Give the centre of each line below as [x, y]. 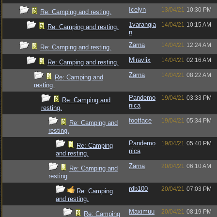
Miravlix [140, 60]
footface [140, 120]
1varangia [142, 24]
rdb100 [138, 189]
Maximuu [142, 211]
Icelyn [137, 9]
